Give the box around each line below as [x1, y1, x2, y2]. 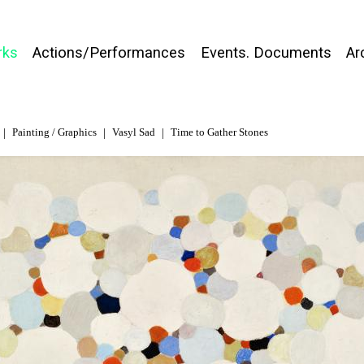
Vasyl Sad [111, 126, 155, 138]
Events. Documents [200, 44, 331, 61]
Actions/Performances [32, 44, 186, 61]
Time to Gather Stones [170, 126, 268, 138]
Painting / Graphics [11, 126, 97, 138]
